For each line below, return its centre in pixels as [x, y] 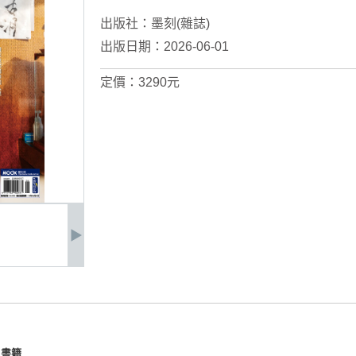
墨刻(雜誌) [180, 23]
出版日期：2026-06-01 [164, 46]
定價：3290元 [140, 82]
